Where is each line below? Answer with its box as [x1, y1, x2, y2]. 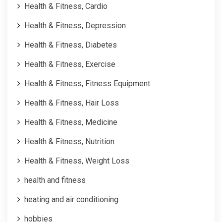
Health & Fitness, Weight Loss [24, 156, 129, 166]
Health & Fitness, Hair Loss [24, 98, 119, 108]
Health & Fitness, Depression [24, 20, 126, 30]
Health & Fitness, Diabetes [24, 40, 117, 50]
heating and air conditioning [24, 194, 118, 204]
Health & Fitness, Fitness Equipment [24, 78, 150, 88]
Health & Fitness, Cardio [24, 1, 108, 11]
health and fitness [24, 175, 86, 185]
